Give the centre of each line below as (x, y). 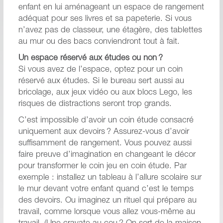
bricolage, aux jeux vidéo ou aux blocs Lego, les (105, 93)
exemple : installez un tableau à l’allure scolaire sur (110, 178)
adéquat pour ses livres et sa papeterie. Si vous (105, 19)
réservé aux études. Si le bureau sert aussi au (101, 81)
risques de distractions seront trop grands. (95, 104)
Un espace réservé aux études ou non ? (90, 58)
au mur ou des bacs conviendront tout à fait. (99, 42)
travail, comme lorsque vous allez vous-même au (107, 212)
